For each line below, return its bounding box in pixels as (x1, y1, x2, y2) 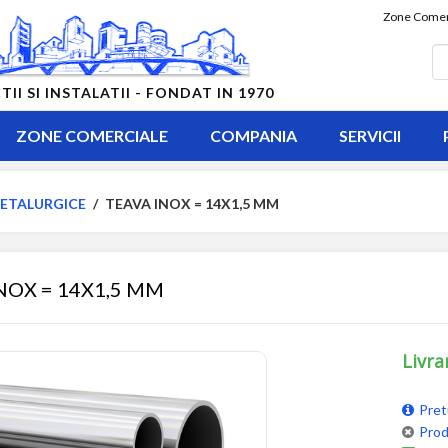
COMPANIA (209, 126, 297, 145)
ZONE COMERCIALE (15, 126, 168, 145)
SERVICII (338, 126, 401, 145)
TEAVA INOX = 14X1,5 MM (104, 195, 279, 212)
